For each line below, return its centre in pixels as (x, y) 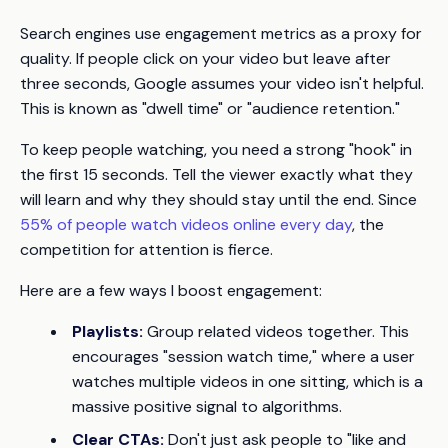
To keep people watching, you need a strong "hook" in (216, 149)
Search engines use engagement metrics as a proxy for (221, 33)
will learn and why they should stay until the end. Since (218, 199)
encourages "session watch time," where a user (243, 356)
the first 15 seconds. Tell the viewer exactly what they (216, 174)
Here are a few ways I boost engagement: (171, 290)
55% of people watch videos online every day (186, 224)
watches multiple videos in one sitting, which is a (247, 381)
